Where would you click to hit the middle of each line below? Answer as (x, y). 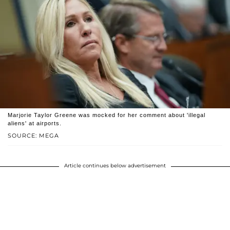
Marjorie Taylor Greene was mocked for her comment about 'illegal (107, 115)
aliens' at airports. (35, 123)
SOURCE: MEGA (33, 136)
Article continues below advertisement (115, 166)
